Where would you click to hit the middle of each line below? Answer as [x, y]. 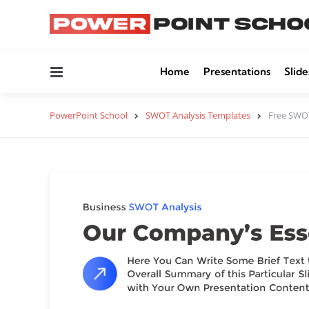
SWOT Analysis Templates [198, 115]
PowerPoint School [89, 115]
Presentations [237, 71]
